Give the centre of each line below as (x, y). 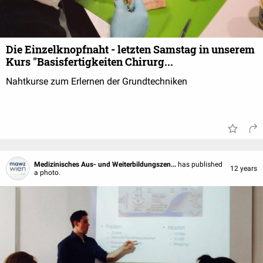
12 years (244, 168)
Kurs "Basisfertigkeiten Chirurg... (90, 62)
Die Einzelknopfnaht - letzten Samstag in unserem (130, 49)
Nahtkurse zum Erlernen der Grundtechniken (97, 81)
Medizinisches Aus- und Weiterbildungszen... (106, 164)
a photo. (47, 173)
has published (200, 164)
